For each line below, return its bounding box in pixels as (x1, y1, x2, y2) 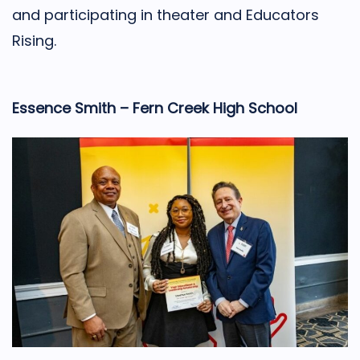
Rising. (12, 30, 56, 51)
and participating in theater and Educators (12, 4, 319, 25)
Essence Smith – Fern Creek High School (12, 97, 297, 118)
